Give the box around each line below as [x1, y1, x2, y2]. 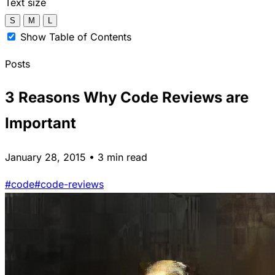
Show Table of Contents [20, 30, 131, 43]
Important [5, 114, 76, 132]
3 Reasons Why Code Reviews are [5, 88, 249, 106]
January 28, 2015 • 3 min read [5, 150, 147, 163]
